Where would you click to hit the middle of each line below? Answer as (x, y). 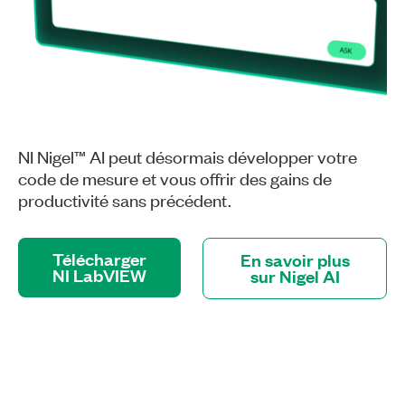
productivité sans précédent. (125, 199)
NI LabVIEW (99, 275)
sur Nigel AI (295, 276)
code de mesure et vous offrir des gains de (175, 177)
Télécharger (99, 259)
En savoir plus (295, 259)
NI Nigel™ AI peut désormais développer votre (188, 155)
